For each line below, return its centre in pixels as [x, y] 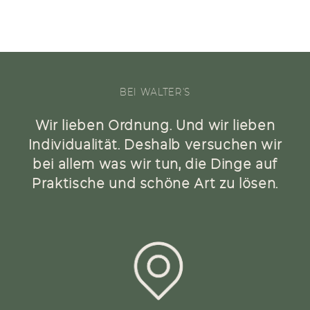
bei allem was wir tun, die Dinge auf [155, 165]
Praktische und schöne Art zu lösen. [155, 184]
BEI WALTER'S [155, 92]
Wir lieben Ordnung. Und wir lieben [155, 126]
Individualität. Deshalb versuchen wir [155, 145]
